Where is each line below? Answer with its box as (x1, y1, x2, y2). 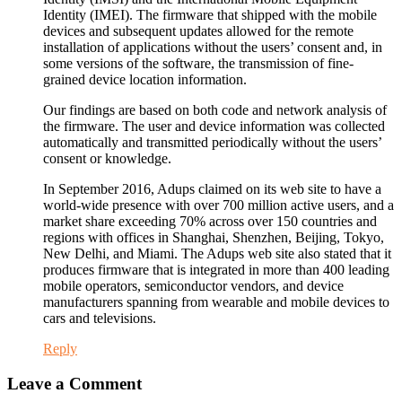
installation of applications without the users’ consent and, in (43, 39, 382, 56)
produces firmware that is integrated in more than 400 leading (43, 262, 389, 278)
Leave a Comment (7, 373, 142, 393)
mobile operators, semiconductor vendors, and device (43, 278, 344, 294)
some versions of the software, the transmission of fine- (43, 56, 354, 72)
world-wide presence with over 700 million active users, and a (43, 197, 394, 214)
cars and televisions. (43, 310, 156, 327)
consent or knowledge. (43, 151, 171, 167)
